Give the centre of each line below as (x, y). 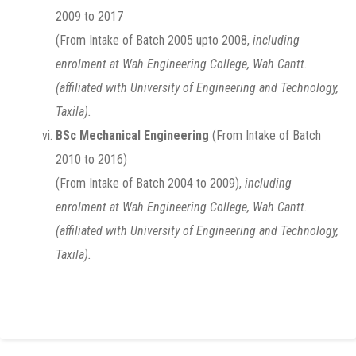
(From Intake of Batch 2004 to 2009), (149, 183)
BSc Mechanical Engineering (132, 135)
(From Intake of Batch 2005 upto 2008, (153, 40)
